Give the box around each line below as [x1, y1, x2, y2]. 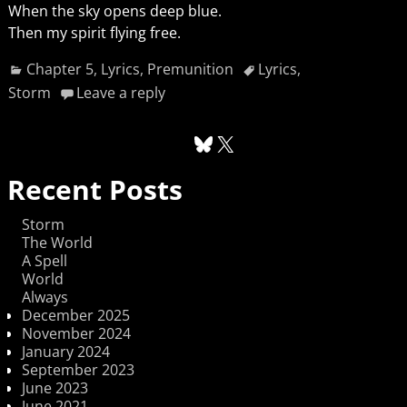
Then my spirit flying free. [7, 22, 181, 43]
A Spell [22, 251, 67, 272]
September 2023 [22, 360, 134, 381]
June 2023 [22, 378, 88, 399]
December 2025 [22, 305, 130, 326]
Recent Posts [7, 171, 183, 209]
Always [22, 287, 68, 308]
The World [22, 233, 93, 253]
